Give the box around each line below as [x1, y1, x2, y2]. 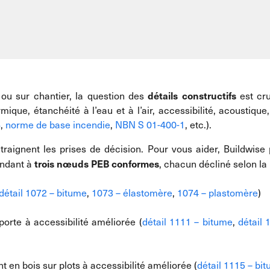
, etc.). [185, 118, 214, 131]
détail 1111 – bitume [142, 215, 233, 228]
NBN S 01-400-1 [115, 118, 185, 131]
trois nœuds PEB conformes [34, 157, 159, 170]
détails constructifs [148, 89, 236, 102]
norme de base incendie [5, 118, 110, 131]
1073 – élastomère [92, 186, 172, 199]
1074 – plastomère [177, 186, 258, 199]
